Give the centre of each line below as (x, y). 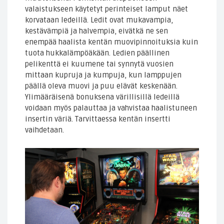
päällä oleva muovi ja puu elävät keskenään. (101, 86)
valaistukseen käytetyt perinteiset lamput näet (106, 9)
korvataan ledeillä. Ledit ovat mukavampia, (99, 20)
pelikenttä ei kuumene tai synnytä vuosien (99, 64)
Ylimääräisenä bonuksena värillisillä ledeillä (102, 97)
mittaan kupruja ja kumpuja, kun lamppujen (103, 75)
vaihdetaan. (44, 130)
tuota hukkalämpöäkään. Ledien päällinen (97, 53)
